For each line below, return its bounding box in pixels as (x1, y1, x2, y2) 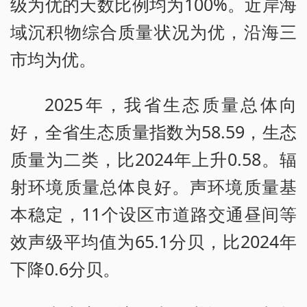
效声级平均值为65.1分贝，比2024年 (10, 230, 297, 254)
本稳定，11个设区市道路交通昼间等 (10, 202, 297, 226)
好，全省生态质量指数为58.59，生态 (10, 120, 297, 144)
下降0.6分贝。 (10, 257, 120, 281)
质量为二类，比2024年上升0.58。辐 (10, 147, 297, 171)
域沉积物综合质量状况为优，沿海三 (10, 20, 297, 44)
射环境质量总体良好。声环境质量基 (10, 175, 297, 199)
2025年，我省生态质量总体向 (45, 93, 297, 116)
